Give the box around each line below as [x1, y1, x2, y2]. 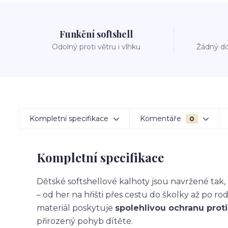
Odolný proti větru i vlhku [52, 42, 141, 51]
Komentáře [140, 114, 183, 123]
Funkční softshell [60, 28, 133, 40]
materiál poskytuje [37, 203, 115, 213]
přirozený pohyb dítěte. [37, 216, 133, 226]
